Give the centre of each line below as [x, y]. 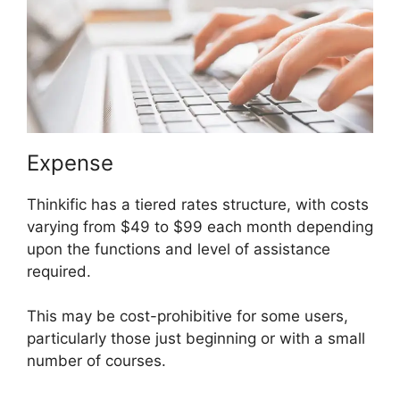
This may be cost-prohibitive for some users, [187, 317]
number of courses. [96, 361]
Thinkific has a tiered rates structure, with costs [198, 204]
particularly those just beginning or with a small [196, 339]
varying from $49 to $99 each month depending [200, 226]
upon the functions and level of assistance [179, 249]
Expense [70, 162]
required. [59, 271]
